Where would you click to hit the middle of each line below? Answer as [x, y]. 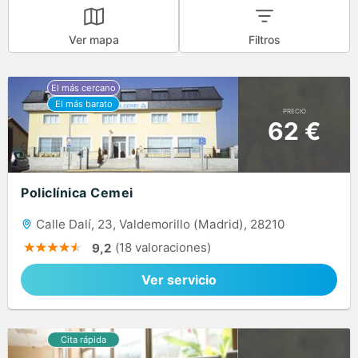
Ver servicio [179, 280]
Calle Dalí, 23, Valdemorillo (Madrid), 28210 [159, 225]
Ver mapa [93, 39]
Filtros [265, 39]
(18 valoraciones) [163, 248]
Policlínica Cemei [77, 193]
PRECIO [294, 111]
